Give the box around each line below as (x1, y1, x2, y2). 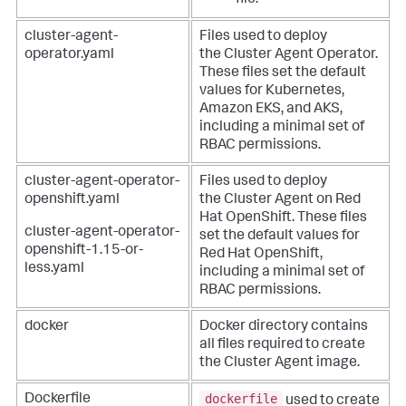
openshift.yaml (24, 192, 120, 208)
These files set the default (199, 65, 366, 81)
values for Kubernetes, (199, 83, 344, 99)
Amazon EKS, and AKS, (199, 101, 343, 117)
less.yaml (24, 261, 84, 276)
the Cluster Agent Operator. (199, 47, 378, 63)
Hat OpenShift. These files (199, 210, 367, 226)
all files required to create (199, 337, 365, 353)
